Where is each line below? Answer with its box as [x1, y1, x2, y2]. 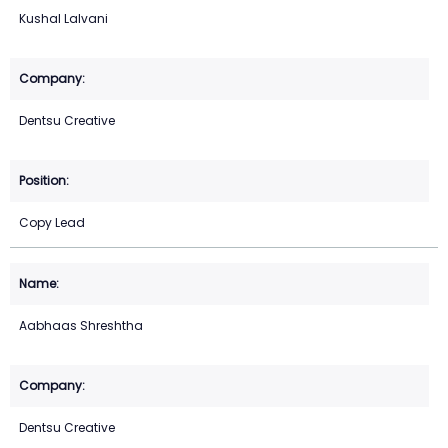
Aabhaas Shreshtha [19, 317, 143, 335]
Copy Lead [19, 214, 85, 232]
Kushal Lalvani [19, 10, 108, 28]
